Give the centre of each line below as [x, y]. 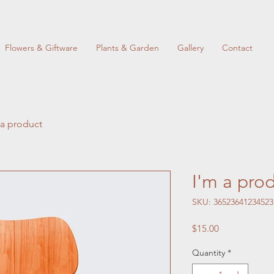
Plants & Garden [128, 48]
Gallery [191, 48]
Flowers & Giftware [41, 48]
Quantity [209, 253]
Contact [237, 48]
